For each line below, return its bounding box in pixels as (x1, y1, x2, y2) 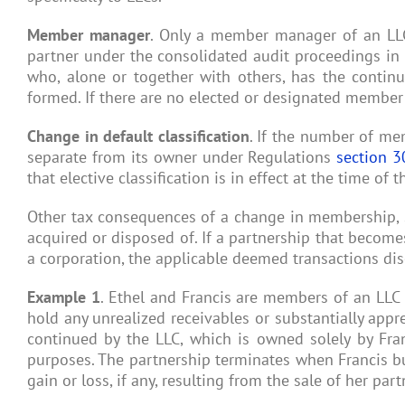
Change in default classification (27, 126, 250, 147)
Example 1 (27, 287, 100, 308)
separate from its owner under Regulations (27, 146, 337, 168)
